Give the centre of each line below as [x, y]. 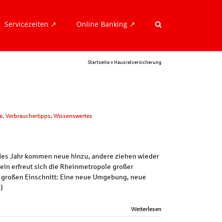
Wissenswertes [73, 116]
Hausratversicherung [138, 62]
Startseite [99, 62]
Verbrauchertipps [28, 116]
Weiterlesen [146, 209]
